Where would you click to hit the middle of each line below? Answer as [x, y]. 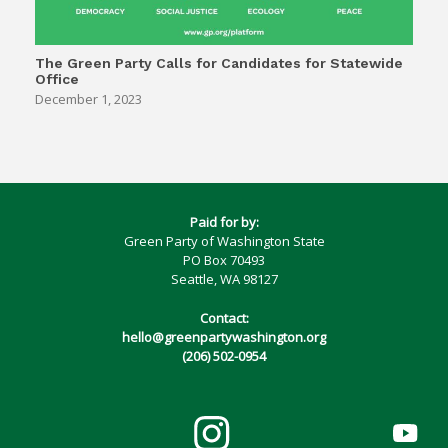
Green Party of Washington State [224, 241]
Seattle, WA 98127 [224, 279]
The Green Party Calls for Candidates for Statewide [219, 63]
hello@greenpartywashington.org [224, 336]
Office [57, 79]
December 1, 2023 [88, 99]
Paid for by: [224, 222]
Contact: [224, 317]
